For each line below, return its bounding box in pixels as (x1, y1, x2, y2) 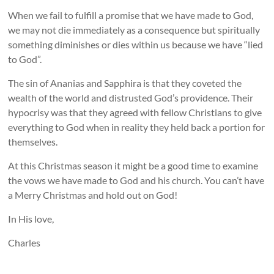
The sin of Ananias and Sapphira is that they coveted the (8, 77, 242, 89)
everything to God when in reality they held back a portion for (8, 121, 265, 133)
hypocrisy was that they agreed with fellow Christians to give (8, 106, 262, 118)
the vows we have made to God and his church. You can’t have (8, 174, 265, 186)
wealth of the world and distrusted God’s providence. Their (8, 92, 254, 103)
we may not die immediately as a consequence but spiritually (8, 24, 261, 35)
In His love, (8, 213, 54, 224)
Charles (8, 237, 41, 248)
